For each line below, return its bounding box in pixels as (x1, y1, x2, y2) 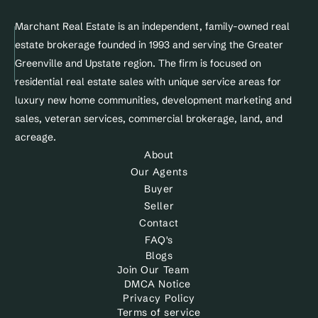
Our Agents (130, 165, 188, 178)
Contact (139, 216, 179, 229)
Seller (143, 199, 175, 212)
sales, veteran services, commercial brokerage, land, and (15, 112, 283, 125)
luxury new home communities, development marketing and (15, 94, 292, 106)
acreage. (15, 131, 56, 143)
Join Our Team (116, 263, 190, 276)
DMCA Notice (124, 278, 194, 290)
